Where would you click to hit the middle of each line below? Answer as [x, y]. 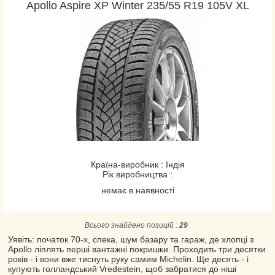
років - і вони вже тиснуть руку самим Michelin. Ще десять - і [128, 259]
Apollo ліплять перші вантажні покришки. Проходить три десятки [137, 249]
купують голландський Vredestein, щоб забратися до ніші [122, 269]
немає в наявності [137, 190]
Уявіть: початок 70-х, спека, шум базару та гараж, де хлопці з [131, 239]
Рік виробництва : [137, 174]
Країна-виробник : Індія [137, 165]
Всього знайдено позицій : [132, 225]
